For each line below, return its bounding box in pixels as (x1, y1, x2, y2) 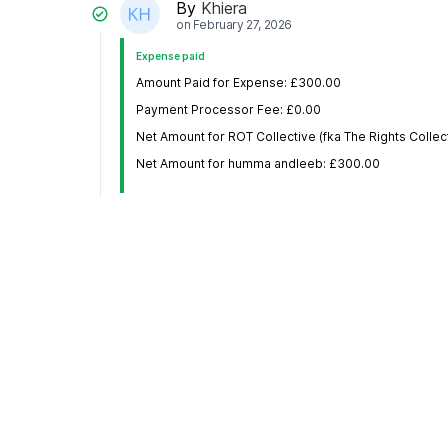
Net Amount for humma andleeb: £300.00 (136, 156, 380, 172)
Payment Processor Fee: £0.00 (136, 102, 321, 118)
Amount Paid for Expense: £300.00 (136, 75, 341, 91)
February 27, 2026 (192, 16, 293, 32)
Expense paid (136, 50, 205, 63)
